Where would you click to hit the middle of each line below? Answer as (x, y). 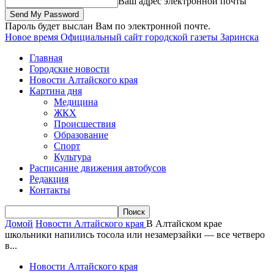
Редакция (49, 179)
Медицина (76, 102)
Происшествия (85, 124)
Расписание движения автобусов (98, 168)
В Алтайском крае (184, 224)
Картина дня (56, 91)
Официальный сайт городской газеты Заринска (160, 37)
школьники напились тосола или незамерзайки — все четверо (135, 235)
